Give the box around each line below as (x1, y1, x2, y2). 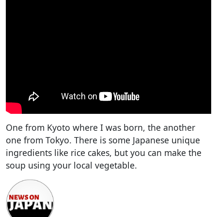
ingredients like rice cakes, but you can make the (6, 146, 201, 158)
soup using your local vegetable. (6, 159, 137, 171)
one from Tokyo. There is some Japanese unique (6, 134, 200, 146)
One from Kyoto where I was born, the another (6, 121, 195, 133)
